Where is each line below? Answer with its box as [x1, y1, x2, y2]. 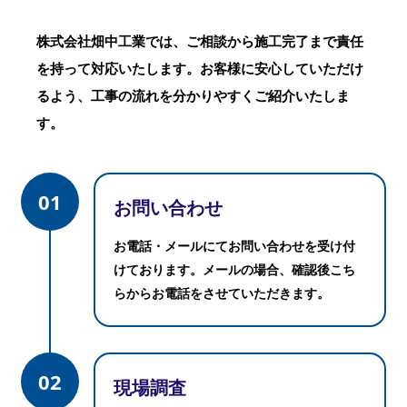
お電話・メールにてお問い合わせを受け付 [113, 237, 355, 255]
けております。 [113, 261, 203, 279]
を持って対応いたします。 [36, 58, 200, 77]
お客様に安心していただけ [200, 58, 363, 77]
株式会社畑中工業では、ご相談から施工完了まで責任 [36, 31, 363, 50]
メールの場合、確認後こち [202, 261, 355, 279]
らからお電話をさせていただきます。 [113, 284, 330, 303]
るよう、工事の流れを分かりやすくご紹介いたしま [36, 85, 350, 104]
